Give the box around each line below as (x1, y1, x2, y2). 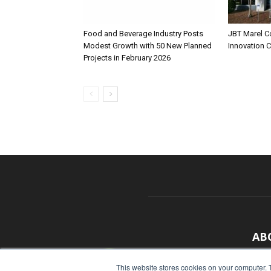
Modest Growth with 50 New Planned (83, 41, 212, 51)
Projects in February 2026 (83, 53, 171, 63)
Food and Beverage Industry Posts (83, 29, 203, 39)
